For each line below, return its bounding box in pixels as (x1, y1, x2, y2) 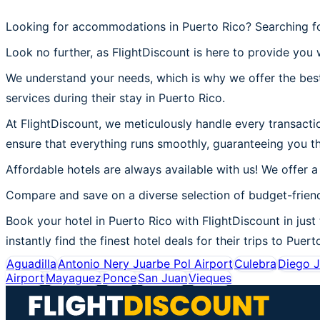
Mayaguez (46, 270, 101, 285)
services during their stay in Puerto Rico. (6, 90, 225, 105)
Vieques (189, 270, 231, 285)
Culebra (234, 256, 276, 271)
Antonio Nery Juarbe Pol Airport (58, 256, 233, 271)
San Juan (138, 270, 187, 285)
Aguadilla (6, 256, 56, 271)
